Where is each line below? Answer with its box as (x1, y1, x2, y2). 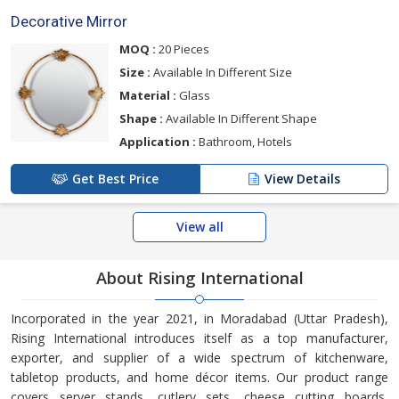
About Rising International (95, 266, 304, 289)
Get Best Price (72, 169, 159, 187)
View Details (265, 169, 340, 187)
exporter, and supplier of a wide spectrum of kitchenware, (11, 348, 388, 366)
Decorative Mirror (11, 12, 127, 30)
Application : (119, 133, 196, 150)
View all (175, 217, 224, 235)
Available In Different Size (151, 63, 292, 80)
